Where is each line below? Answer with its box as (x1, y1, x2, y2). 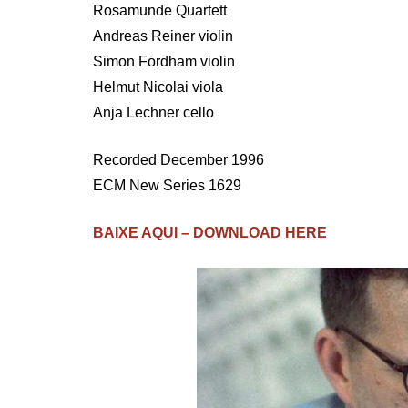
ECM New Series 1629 (93, 177, 241, 193)
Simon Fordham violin (93, 53, 235, 69)
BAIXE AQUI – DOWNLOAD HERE (93, 224, 327, 240)
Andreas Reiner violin (93, 27, 233, 44)
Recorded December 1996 (93, 151, 264, 168)
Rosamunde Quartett (93, 2, 227, 18)
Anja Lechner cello (93, 104, 214, 120)
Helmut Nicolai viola (93, 78, 223, 95)
